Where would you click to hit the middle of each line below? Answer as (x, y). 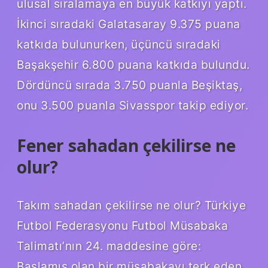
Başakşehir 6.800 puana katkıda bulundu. (133, 64)
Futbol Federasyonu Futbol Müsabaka (122, 225)
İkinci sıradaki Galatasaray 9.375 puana (129, 24)
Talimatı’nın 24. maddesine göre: (109, 246)
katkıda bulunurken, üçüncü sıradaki (119, 44)
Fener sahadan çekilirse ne (126, 145)
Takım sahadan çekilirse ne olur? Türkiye (131, 205)
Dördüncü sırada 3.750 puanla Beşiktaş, (130, 85)
